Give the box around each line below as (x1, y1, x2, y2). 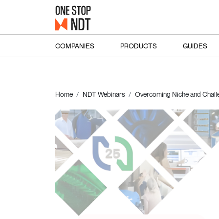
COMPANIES (55, 41, 94, 50)
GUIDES (182, 41, 207, 50)
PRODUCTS (120, 41, 157, 50)
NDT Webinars (82, 90, 125, 98)
